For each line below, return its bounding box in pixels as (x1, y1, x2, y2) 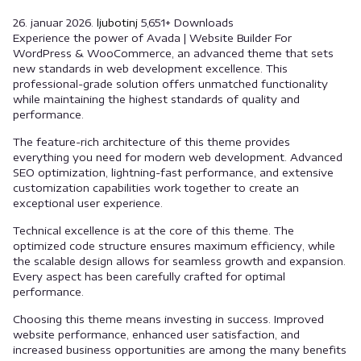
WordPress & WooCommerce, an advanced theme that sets (13, 47, 334, 60)
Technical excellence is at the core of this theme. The (13, 224, 294, 237)
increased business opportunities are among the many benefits (13, 343, 346, 356)
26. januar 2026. (13, 16, 97, 29)
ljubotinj (97, 16, 141, 29)
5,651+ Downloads (141, 16, 234, 29)
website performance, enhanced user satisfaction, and (13, 328, 300, 341)
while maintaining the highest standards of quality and (13, 93, 300, 106)
